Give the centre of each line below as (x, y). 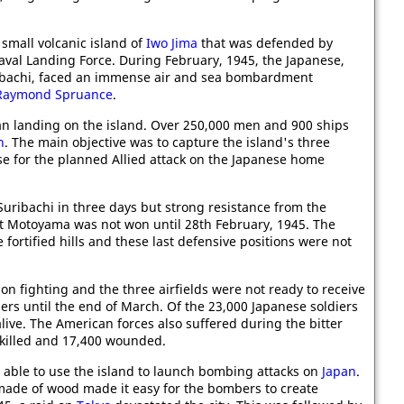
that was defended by (265, 43)
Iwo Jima (172, 43)
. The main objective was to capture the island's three (167, 142)
